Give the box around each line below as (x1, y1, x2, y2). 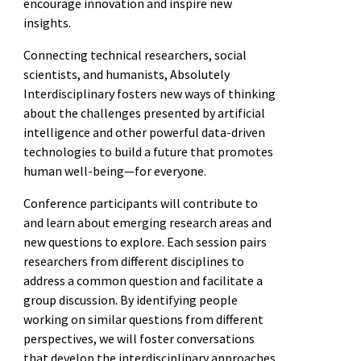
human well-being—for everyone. (23, 162, 206, 179)
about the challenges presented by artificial (23, 104, 265, 121)
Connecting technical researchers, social (23, 46, 247, 63)
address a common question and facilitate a (23, 272, 263, 288)
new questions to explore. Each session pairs (23, 233, 267, 250)
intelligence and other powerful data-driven (23, 123, 265, 140)
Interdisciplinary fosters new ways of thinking (23, 85, 276, 102)
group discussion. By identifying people (23, 291, 238, 308)
